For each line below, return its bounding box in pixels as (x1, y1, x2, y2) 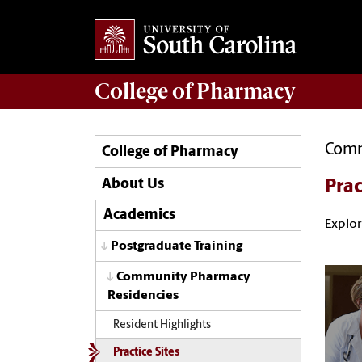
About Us (102, 177, 164, 193)
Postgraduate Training (111, 239, 242, 253)
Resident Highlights (112, 319, 211, 330)
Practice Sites (112, 347, 179, 358)
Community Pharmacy (116, 271, 250, 284)
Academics (103, 208, 175, 223)
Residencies (107, 289, 179, 303)
